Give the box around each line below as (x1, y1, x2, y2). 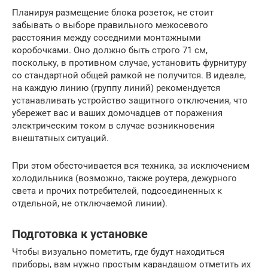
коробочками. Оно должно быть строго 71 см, (12, 45, 208, 56)
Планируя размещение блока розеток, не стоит (12, 7, 214, 19)
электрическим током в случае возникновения (12, 120, 215, 132)
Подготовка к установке (12, 227, 148, 241)
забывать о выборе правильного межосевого (12, 20, 208, 31)
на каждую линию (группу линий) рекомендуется (12, 83, 220, 94)
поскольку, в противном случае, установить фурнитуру (12, 57, 246, 69)
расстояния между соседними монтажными (12, 32, 201, 44)
